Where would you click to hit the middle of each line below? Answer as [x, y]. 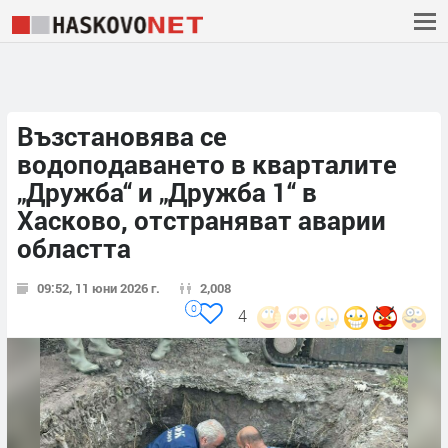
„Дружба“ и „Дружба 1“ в [167, 192]
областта [74, 248]
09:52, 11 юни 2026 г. [98, 288]
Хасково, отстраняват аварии [201, 220]
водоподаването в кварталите [207, 164]
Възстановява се [122, 136]
